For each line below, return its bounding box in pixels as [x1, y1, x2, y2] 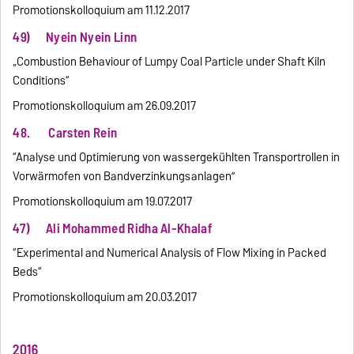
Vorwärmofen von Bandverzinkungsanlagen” [13, 167, 235, 186]
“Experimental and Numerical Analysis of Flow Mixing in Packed [13, 243, 327, 262]
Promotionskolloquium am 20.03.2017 [13, 287, 198, 307]
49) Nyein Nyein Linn [13, 26, 137, 49]
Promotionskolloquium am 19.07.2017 [13, 192, 193, 212]
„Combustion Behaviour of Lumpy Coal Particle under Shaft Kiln [13, 52, 326, 72]
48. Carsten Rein [13, 122, 118, 145]
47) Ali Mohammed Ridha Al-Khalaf [13, 217, 213, 240]
